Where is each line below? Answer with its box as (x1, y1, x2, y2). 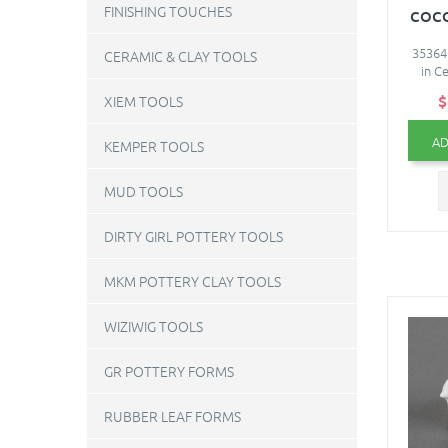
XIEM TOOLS (104, 91, 183, 111)
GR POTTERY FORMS (104, 361, 234, 381)
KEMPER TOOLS (104, 136, 204, 156)
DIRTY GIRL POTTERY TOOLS (104, 226, 283, 246)
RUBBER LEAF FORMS (104, 406, 241, 426)
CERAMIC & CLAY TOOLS (104, 46, 257, 66)
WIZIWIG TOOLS (104, 316, 203, 336)
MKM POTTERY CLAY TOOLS (104, 271, 281, 291)
